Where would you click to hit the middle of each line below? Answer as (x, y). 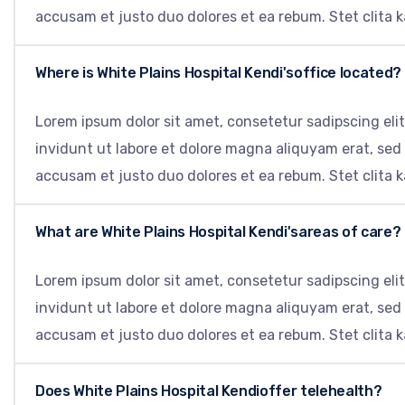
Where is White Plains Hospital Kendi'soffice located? (218, 72)
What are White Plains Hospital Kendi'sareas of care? (218, 231)
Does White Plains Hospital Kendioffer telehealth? (209, 391)
